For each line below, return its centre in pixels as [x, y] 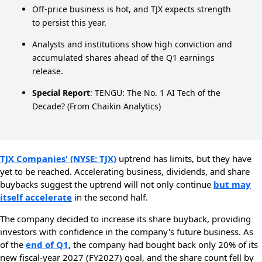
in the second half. [110, 197]
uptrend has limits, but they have [184, 158]
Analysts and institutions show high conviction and [132, 44]
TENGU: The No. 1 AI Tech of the [158, 93]
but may [232, 184]
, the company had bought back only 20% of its [163, 244]
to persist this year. [69, 23]
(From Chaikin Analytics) [114, 106]
